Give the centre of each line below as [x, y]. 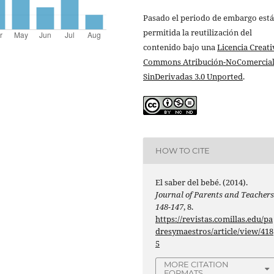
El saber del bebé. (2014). [202, 182]
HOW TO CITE [183, 151]
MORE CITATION [197, 264]
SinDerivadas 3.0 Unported [193, 76]
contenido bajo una [180, 47]
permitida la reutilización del [198, 32]
